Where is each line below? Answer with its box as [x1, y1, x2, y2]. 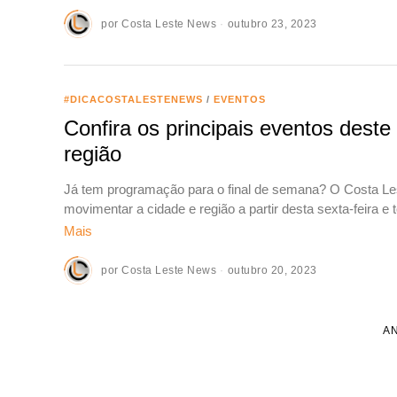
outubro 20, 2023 [227, 263, 317, 276]
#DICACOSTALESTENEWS [64, 94, 203, 105]
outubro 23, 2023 [227, 18, 317, 31]
